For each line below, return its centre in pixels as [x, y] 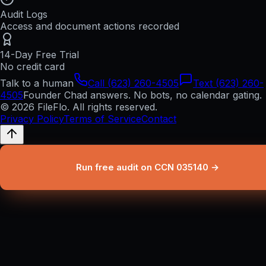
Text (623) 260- [228, 83]
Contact [159, 119]
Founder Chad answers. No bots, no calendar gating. [142, 95]
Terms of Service [102, 119]
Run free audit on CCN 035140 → [147, 167]
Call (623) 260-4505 [133, 83]
